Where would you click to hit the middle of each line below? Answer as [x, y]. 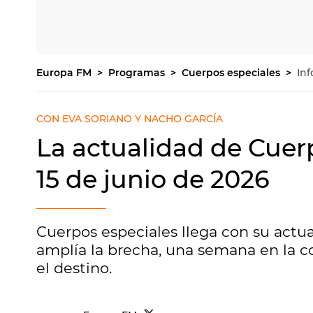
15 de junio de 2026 [153, 179]
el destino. [74, 268]
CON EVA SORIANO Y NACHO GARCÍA [130, 119]
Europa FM [65, 73]
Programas [138, 73]
